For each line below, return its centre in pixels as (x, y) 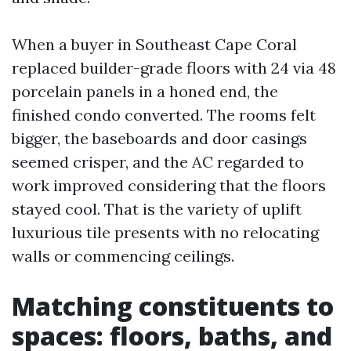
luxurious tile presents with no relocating (165, 232)
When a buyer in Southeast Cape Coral (154, 44)
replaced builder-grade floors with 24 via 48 (174, 68)
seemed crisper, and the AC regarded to (158, 162)
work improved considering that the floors (169, 185)
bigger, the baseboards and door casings (159, 138)
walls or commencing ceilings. (123, 256)
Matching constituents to (173, 306)
